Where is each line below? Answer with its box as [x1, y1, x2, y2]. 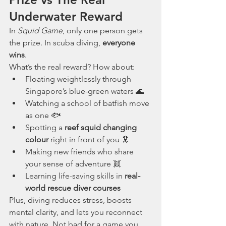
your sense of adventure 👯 [25, 159, 121, 168]
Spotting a [25, 123, 65, 132]
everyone [102, 38, 137, 47]
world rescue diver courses [25, 183, 121, 193]
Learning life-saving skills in [25, 171, 125, 181]
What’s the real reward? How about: [9, 62, 135, 72]
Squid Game [18, 26, 63, 35]
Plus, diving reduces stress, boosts [9, 195, 134, 205]
